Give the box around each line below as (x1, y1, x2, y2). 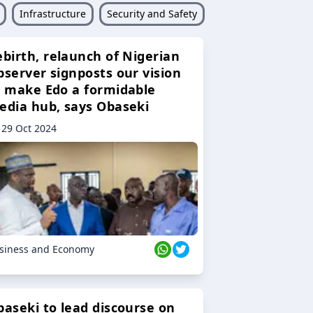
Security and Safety (106, 7, 197, 21)
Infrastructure (19, 7, 86, 21)
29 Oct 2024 (1, 122, 57, 136)
